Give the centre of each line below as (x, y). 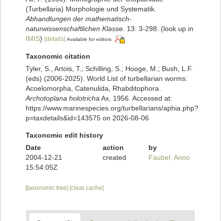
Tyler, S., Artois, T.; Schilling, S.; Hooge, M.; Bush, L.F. (109, 69)
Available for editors (89, 39)
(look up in (176, 29)
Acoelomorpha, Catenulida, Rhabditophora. (93, 89)
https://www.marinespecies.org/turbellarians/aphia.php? (112, 108)
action (113, 148)
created (114, 158)
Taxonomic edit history (64, 135)
